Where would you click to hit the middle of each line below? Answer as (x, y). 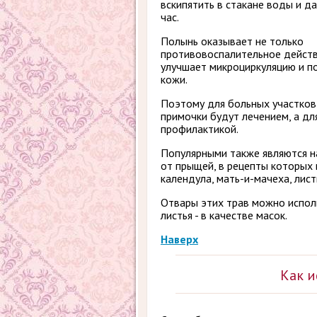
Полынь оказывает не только (232, 41)
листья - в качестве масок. (224, 215)
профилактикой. (200, 129)
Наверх (179, 239)
